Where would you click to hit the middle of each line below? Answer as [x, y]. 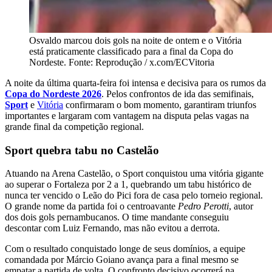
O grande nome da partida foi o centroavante [91, 206]
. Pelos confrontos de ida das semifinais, [178, 93]
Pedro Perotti [203, 206]
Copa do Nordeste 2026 [53, 93]
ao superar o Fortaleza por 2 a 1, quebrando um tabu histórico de [128, 185]
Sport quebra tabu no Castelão [82, 150]
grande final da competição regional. [74, 126]
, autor [241, 206]
